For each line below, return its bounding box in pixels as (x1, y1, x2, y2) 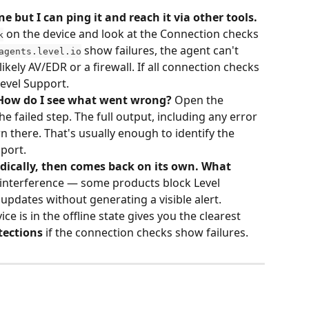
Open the (172, 92, 226, 108)
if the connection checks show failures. (43, 224, 248, 240)
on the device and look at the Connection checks (3, 26, 261, 41)
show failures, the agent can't (81, 42, 241, 58)
